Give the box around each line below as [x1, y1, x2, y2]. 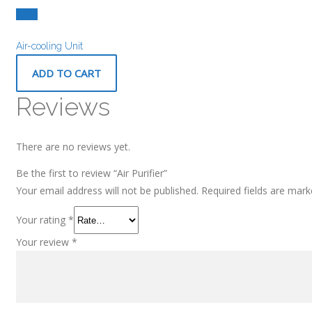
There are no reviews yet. [16, 140, 130, 154]
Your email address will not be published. [16, 184, 198, 198]
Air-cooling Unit [16, 40, 83, 52]
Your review [16, 235, 72, 249]
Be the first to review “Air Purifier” [16, 166, 167, 180]
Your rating [16, 212, 68, 226]
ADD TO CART [32, 66, 101, 81]
